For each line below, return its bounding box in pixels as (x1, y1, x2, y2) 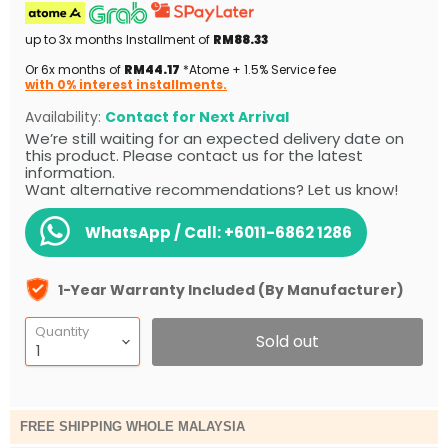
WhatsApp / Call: (85, 222, 221, 244)
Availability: (25, 107, 105, 128)
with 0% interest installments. (25, 76, 227, 94)
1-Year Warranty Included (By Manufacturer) (58, 279, 404, 300)
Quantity (35, 322, 89, 342)
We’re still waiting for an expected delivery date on (25, 128, 404, 150)
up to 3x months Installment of (25, 31, 213, 49)
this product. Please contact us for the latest (25, 145, 363, 167)
